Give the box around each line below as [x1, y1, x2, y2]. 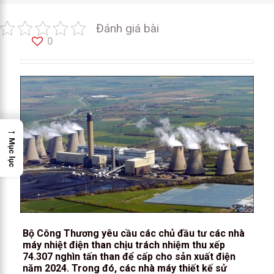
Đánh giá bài [96, 21, 159, 35]
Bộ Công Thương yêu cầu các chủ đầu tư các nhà [22, 227, 245, 239]
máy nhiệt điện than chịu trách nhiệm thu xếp [22, 239, 225, 251]
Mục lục [7, 138, 17, 168]
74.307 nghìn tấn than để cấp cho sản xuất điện [22, 250, 235, 262]
